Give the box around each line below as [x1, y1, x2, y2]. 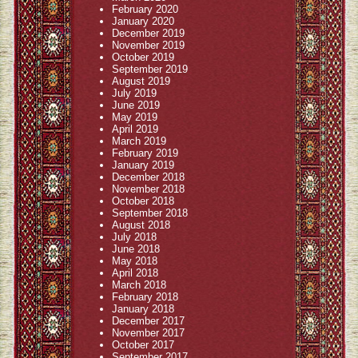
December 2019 [112, 27, 185, 39]
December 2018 [112, 171, 185, 183]
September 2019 [112, 63, 188, 75]
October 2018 [112, 195, 174, 207]
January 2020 [112, 15, 174, 27]
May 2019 [112, 111, 157, 123]
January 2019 [112, 159, 174, 171]
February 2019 [112, 147, 178, 159]
